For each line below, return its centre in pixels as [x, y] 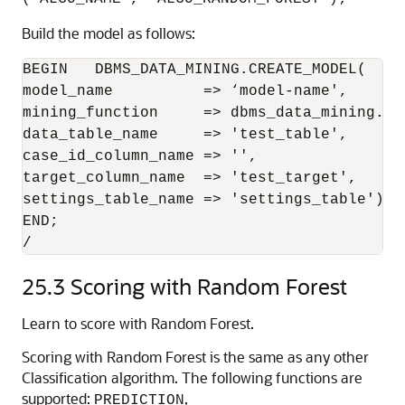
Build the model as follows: [108, 33]
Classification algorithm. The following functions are [192, 377]
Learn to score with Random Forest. [138, 323]
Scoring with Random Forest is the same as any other [195, 357]
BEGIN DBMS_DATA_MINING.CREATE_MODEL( [194, 70]
